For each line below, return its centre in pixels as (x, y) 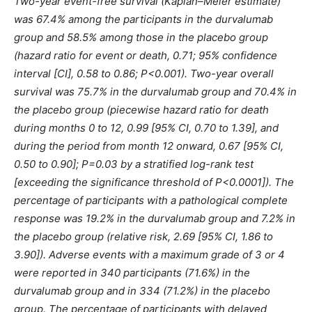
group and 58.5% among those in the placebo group (141, 38)
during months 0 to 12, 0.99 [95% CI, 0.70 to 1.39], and (146, 128)
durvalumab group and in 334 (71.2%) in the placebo (142, 291)
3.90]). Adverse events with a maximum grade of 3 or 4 (149, 255)
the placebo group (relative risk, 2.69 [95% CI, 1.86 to (143, 237)
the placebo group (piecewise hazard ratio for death (141, 110)
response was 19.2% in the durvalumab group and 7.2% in (155, 219)
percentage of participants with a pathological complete (151, 201)
